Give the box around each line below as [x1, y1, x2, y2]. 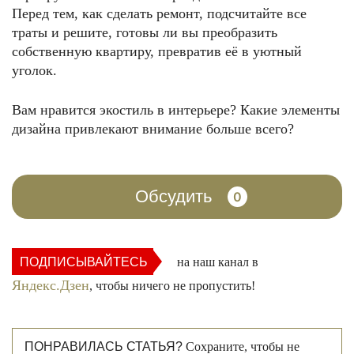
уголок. [12, 62, 57, 78]
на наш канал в [171, 255, 258, 269]
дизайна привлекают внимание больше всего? [12, 121, 294, 137]
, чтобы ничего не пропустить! [89, 279, 255, 292]
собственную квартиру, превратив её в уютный [12, 43, 302, 59]
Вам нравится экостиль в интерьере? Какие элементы [12, 102, 340, 118]
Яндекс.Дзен [12, 277, 89, 293]
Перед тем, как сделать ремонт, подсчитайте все [12, 6, 307, 21]
